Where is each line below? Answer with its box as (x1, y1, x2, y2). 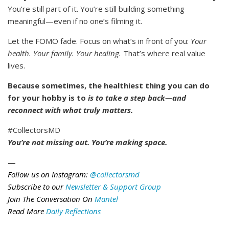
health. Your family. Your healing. (8, 48, 123, 59)
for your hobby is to (8, 93, 88, 103)
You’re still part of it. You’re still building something (8, 4, 185, 14)
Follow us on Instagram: (8, 169, 90, 180)
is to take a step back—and (88, 93, 186, 103)
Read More (8, 206, 46, 217)
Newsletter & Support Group (65, 181, 161, 192)
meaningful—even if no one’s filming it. (8, 16, 142, 27)
